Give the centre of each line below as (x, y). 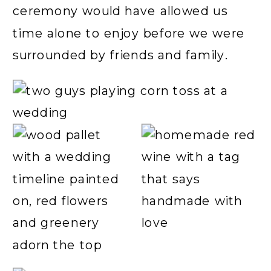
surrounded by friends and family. (122, 55)
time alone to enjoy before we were (129, 33)
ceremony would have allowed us (120, 11)
